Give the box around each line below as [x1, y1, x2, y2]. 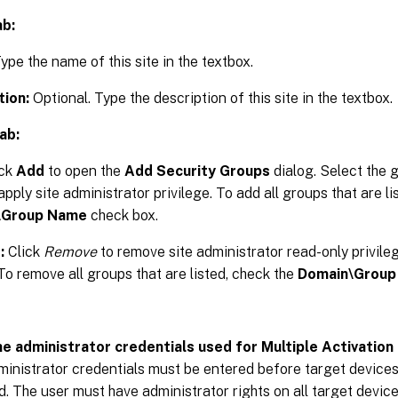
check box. [87, 206, 158, 224]
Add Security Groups [124, 162, 270, 179]
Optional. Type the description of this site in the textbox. [29, 89, 393, 107]
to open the [44, 162, 124, 179]
